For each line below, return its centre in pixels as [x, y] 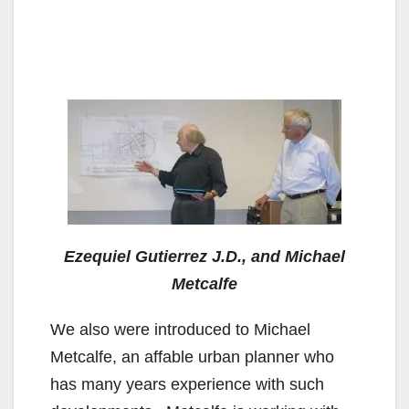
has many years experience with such [187, 384]
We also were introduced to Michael [180, 329]
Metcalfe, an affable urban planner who [192, 357]
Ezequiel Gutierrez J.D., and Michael [204, 256]
